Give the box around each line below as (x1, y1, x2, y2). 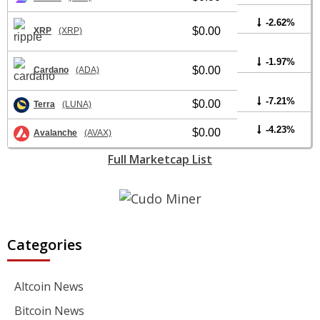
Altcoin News (14, 279, 84, 295)
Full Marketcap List (108, 151, 212, 167)
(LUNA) (62, 99, 91, 109)
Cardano (34, 65, 69, 76)
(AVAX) (84, 127, 111, 138)
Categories (7, 235, 82, 255)
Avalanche (34, 127, 77, 138)
